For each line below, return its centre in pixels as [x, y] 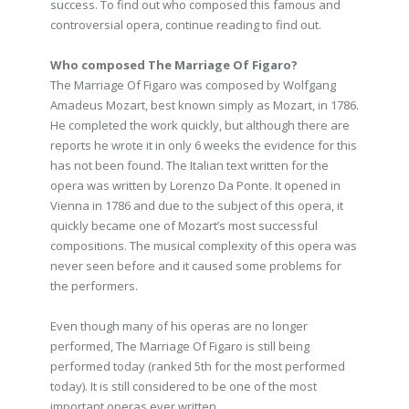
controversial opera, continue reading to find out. [186, 25]
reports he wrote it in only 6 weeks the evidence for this [204, 145]
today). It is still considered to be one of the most [184, 386]
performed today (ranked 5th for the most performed [198, 366]
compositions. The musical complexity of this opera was [204, 246]
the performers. [94, 286]
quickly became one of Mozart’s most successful [184, 225]
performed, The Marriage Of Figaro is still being [180, 346]
